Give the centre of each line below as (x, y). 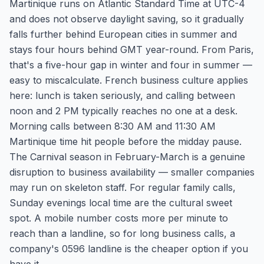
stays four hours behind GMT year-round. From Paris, (132, 49)
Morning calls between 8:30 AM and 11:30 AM (113, 126)
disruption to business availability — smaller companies (132, 172)
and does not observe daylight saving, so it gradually (127, 19)
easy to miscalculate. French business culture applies (129, 80)
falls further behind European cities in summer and (123, 34)
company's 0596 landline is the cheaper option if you (129, 249)
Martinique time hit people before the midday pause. (126, 141)
